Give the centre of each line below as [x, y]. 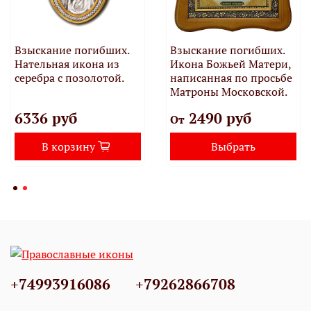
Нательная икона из [67, 64]
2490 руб [218, 118]
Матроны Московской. [228, 92]
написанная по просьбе [231, 78]
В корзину [68, 147]
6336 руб [45, 118]
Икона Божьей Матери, [230, 64]
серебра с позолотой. [69, 78]
